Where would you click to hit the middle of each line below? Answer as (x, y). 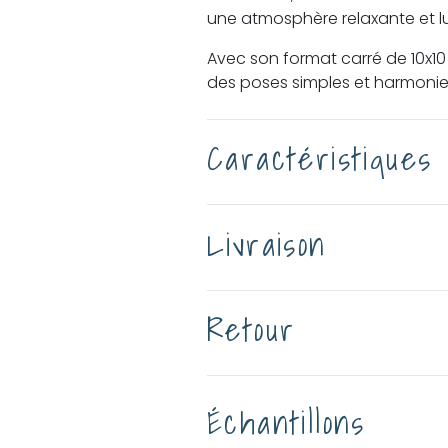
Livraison (267, 243)
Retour (251, 328)
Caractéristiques (320, 158)
